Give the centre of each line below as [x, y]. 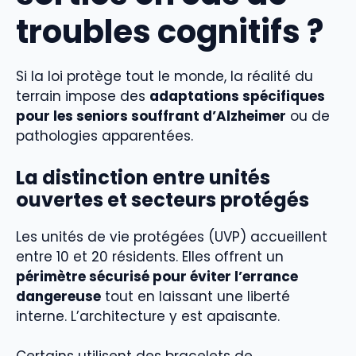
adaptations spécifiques [237, 97]
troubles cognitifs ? [170, 32]
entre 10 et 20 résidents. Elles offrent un [150, 256]
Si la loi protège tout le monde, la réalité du [164, 77]
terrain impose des [83, 97]
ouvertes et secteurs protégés [163, 199]
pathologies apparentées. [104, 136]
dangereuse [58, 296]
